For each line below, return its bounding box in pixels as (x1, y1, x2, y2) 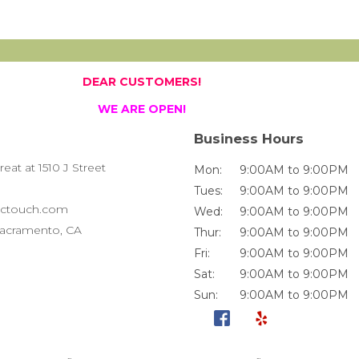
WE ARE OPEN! (98, 101, 186, 116)
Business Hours (194, 130, 304, 147)
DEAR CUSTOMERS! (83, 74, 201, 89)
